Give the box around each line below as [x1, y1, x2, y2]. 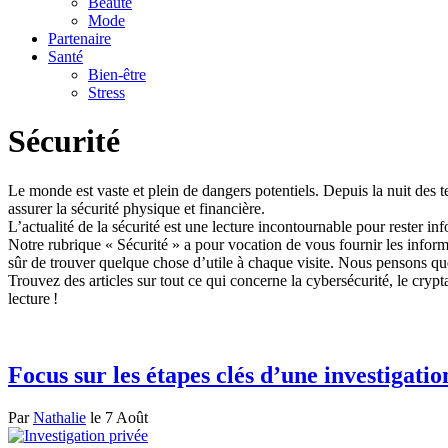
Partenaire [48, 30, 111, 47]
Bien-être [88, 66, 146, 83]
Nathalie [33, 408, 86, 426]
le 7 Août [86, 408, 148, 426]
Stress [88, 84, 125, 101]
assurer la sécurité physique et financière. [8, 199, 265, 217]
